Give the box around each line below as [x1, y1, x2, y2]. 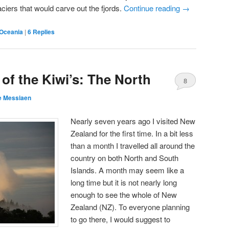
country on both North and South [71, 152, 179, 163]
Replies [31, 27, 55, 36]
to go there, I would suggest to [71, 213, 171, 224]
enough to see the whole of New [71, 189, 177, 200]
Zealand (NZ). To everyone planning [71, 201, 190, 212]
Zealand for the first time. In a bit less [71, 127, 194, 139]
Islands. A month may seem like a [71, 164, 185, 175]
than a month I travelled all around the [71, 140, 195, 151]
